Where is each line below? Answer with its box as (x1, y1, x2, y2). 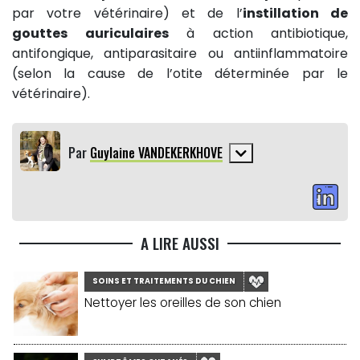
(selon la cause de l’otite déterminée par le (12, 64, 348, 84)
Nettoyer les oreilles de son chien (84, 294, 281, 312)
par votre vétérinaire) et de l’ (12, 4, 243, 23)
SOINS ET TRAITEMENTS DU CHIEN (92, 276, 236, 287)
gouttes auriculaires (12, 24, 169, 43)
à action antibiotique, (168, 24, 348, 43)
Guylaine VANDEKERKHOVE (90, 143, 223, 163)
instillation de (242, 4, 349, 23)
